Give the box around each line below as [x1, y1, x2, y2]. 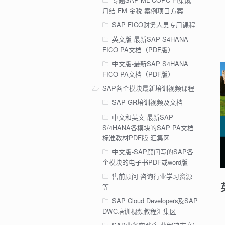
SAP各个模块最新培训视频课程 [102, 83, 194, 93]
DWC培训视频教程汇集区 [102, 206, 176, 216]
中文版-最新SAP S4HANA [111, 58, 188, 68]
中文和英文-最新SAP [111, 112, 173, 122]
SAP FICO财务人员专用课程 [111, 19, 195, 29]
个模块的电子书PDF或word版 [102, 157, 188, 167]
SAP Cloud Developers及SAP [111, 196, 198, 206]
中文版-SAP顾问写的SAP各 [111, 147, 193, 157]
